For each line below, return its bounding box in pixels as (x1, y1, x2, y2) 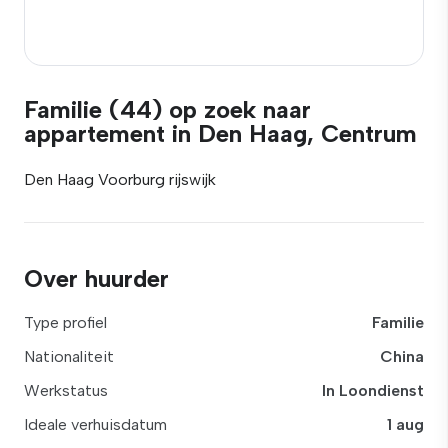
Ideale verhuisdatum (24, 415, 167, 434)
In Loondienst (322, 381, 424, 400)
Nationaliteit (24, 347, 114, 366)
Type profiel (24, 313, 107, 332)
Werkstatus (24, 381, 108, 400)
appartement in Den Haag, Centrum (24, 119, 417, 148)
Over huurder (24, 264, 169, 293)
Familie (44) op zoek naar (24, 95, 311, 124)
